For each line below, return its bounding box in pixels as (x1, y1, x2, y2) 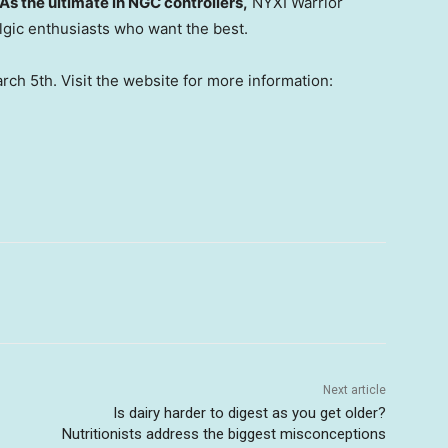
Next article (322, 383, 386, 398)
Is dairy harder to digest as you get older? (112, 404, 386, 423)
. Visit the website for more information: (53, 71, 333, 91)
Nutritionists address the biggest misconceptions (61, 425, 386, 444)
